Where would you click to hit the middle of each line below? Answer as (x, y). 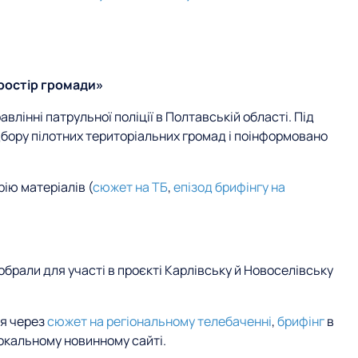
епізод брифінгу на (229, 187)
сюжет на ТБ (130, 187)
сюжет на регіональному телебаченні (159, 321)
